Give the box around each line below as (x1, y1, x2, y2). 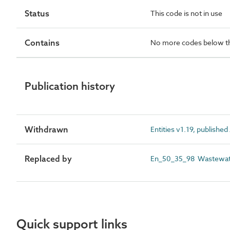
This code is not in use (150, 8, 222, 18)
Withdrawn (25, 124, 68, 135)
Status (25, 8, 49, 18)
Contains (25, 37, 60, 48)
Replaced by (25, 154, 72, 164)
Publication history (25, 80, 115, 92)
